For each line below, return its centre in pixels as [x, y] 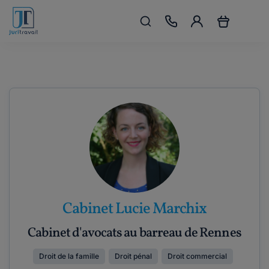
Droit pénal [133, 256]
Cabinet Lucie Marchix [134, 209]
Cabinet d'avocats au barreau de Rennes [134, 233]
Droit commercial [197, 256]
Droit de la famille [69, 256]
